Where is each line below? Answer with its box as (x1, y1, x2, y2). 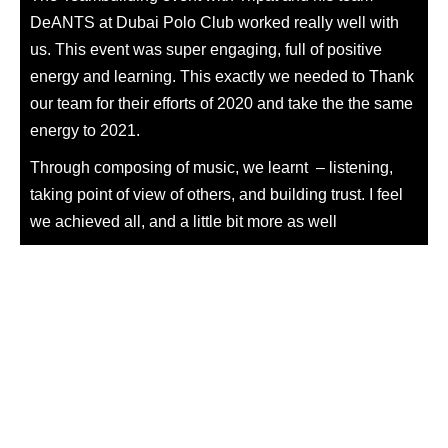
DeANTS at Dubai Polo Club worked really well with (30, 14, 399, 31)
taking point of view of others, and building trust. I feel (30, 186, 403, 203)
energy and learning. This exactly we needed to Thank (30, 68, 414, 85)
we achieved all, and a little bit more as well (30, 213, 337, 230)
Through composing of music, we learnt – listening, (30, 159, 393, 176)
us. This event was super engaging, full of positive (30, 41, 382, 58)
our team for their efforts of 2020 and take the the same (30, 95, 413, 112)
